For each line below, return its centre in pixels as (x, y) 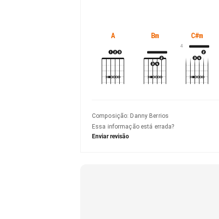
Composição (110, 116)
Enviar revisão (110, 136)
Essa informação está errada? (133, 127)
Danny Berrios (149, 116)
